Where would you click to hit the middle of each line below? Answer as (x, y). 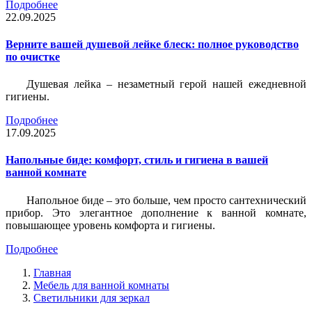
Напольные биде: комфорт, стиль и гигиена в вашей (137, 160)
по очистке (33, 56)
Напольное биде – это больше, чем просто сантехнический (166, 200)
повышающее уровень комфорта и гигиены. (110, 225)
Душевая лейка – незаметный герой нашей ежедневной (166, 84)
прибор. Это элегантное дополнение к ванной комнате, (156, 212)
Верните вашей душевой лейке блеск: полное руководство (152, 44)
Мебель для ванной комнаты (101, 285)
